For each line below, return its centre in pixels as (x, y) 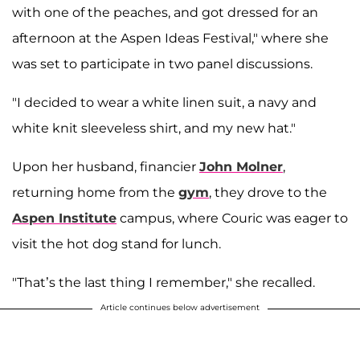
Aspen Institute (64, 219)
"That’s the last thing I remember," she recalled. (164, 283)
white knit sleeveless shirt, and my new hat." (154, 129)
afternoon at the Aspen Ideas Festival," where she (170, 39)
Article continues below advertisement (180, 308)
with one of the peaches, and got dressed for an (165, 13)
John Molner (241, 167)
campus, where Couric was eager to (232, 219)
